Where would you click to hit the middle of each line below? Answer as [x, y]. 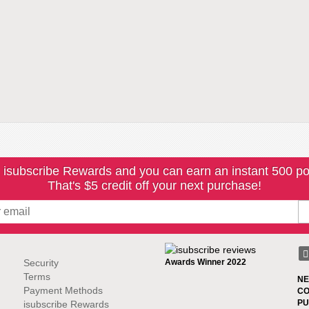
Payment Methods [63, 290]
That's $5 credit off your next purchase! [154, 186]
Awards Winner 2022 [206, 262]
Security [41, 263]
